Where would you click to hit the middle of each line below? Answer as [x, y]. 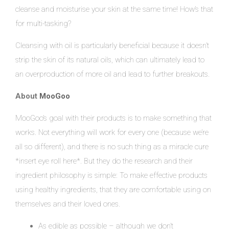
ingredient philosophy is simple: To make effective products [111, 175]
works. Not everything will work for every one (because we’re [112, 132]
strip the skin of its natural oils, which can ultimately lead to [110, 60]
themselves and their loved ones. [68, 204]
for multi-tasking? [43, 23]
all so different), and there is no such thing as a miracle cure [112, 146]
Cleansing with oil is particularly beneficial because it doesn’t [112, 45]
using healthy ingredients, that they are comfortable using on [113, 189]
